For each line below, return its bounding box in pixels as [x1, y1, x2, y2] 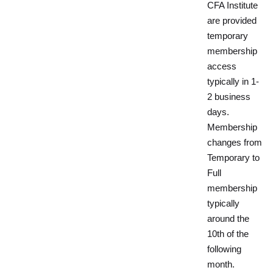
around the [207, 214, 249, 224]
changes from [207, 138, 262, 147]
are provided [207, 16, 257, 26]
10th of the [207, 229, 249, 239]
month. [207, 260, 235, 269]
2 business [207, 92, 250, 102]
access [207, 62, 236, 71]
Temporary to [207, 153, 260, 163]
